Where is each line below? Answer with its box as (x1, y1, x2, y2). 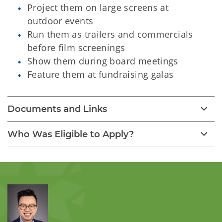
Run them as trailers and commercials (27, 28, 193, 41)
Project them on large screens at (27, 1, 169, 14)
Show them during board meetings (27, 55, 178, 67)
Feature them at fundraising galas (27, 68, 174, 81)
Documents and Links (7, 104, 107, 115)
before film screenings (27, 42, 125, 54)
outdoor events (27, 15, 94, 27)
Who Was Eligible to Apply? (7, 129, 134, 140)
